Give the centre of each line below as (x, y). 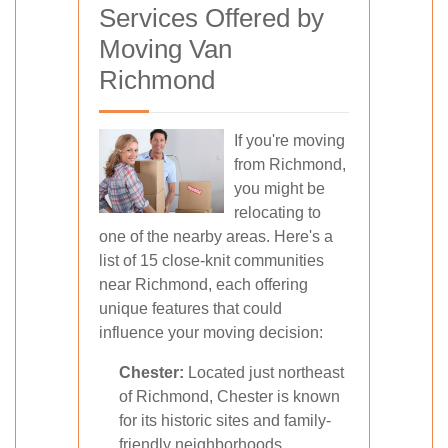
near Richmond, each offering (203, 285)
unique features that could (190, 309)
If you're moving (289, 141)
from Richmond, (290, 165)
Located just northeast (264, 373)
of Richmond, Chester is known (229, 397)
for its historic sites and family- (225, 421)
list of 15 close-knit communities (211, 261)
